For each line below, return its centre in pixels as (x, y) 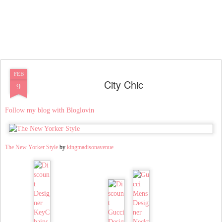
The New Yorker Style (31, 147)
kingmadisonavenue (90, 147)
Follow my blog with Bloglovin (50, 110)
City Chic (123, 84)
